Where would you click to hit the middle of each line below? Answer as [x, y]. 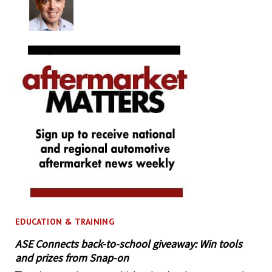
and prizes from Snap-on [72, 258]
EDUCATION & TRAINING [65, 222]
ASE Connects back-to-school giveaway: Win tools [128, 244]
